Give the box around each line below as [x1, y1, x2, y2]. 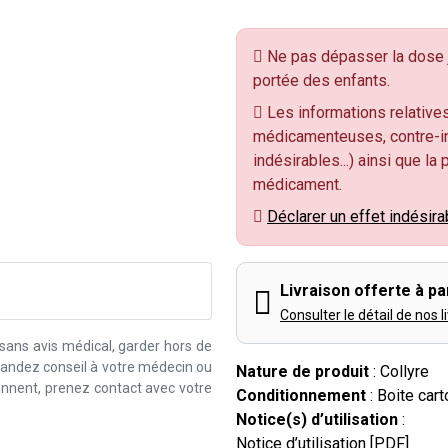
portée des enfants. [253, 71, 390, 90]
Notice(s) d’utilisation [236, 410, 398, 429]
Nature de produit [236, 362, 369, 381]
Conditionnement [236, 386, 366, 405]
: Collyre [369, 362, 429, 381]
